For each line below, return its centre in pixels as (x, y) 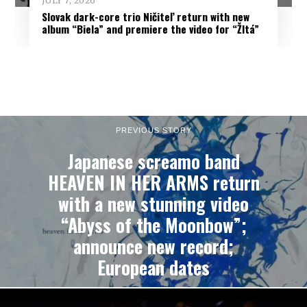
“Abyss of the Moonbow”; (153, 225)
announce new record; (153, 246)
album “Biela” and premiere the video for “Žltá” (150, 28)
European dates (153, 267)
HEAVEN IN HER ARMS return (153, 182)
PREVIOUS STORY (153, 130)
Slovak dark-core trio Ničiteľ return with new (145, 16)
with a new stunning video (153, 204)
